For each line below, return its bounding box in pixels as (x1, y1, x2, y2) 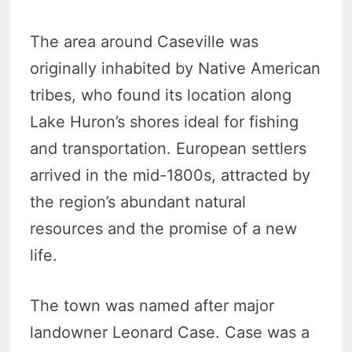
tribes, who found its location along (30, 85, 292, 104)
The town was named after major (30, 295, 275, 315)
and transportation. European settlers (30, 138, 307, 158)
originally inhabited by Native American (30, 58, 321, 78)
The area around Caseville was (30, 31, 259, 51)
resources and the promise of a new (30, 218, 298, 238)
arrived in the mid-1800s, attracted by (30, 165, 311, 185)
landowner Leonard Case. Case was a (30, 322, 310, 342)
